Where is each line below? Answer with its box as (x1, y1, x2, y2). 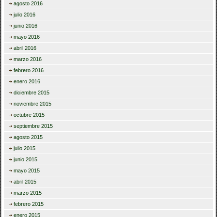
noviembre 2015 (14, 101, 52, 107)
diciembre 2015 (14, 90, 50, 96)
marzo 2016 (14, 56, 42, 62)
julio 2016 (14, 12, 36, 18)
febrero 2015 (14, 201, 44, 207)
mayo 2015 (14, 168, 40, 174)
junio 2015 (14, 156, 38, 163)
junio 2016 (14, 23, 38, 29)
